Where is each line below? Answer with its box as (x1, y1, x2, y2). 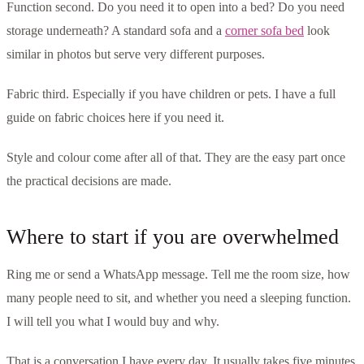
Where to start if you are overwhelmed (6, 225, 339, 249)
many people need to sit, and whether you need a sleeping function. (6, 291, 351, 305)
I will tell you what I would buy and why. (6, 314, 219, 329)
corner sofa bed (225, 24, 304, 38)
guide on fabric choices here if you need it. (6, 110, 224, 125)
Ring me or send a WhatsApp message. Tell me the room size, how (6, 267, 350, 282)
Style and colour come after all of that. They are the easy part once (6, 150, 345, 165)
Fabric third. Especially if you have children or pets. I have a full (6, 87, 336, 102)
